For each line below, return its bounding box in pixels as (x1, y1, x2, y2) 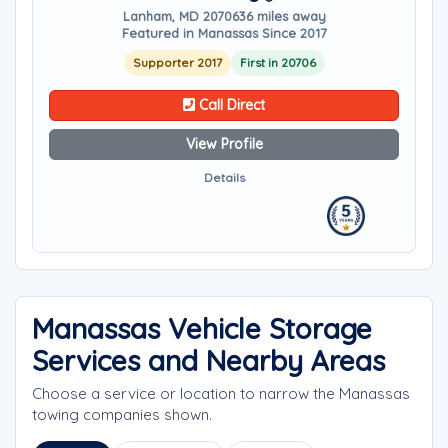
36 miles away (238, 8, 326, 24)
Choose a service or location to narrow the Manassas (32, 384, 410, 403)
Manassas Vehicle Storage (32, 311, 372, 346)
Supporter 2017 (132, 55, 222, 70)
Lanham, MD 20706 (122, 8, 239, 24)
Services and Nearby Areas (32, 343, 385, 378)
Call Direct (195, 96, 265, 114)
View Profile (185, 135, 263, 153)
